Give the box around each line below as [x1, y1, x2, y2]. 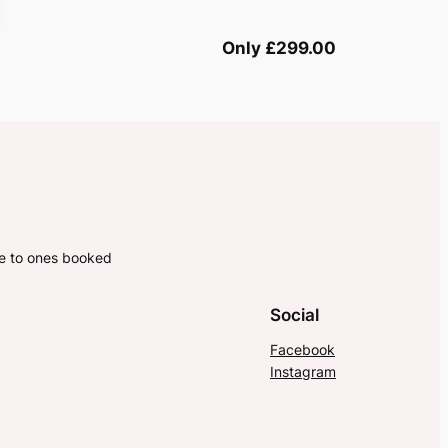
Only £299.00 [222, 38, 336, 59]
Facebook [270, 340, 335, 358]
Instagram [270, 362, 336, 380]
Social [270, 304, 319, 325]
